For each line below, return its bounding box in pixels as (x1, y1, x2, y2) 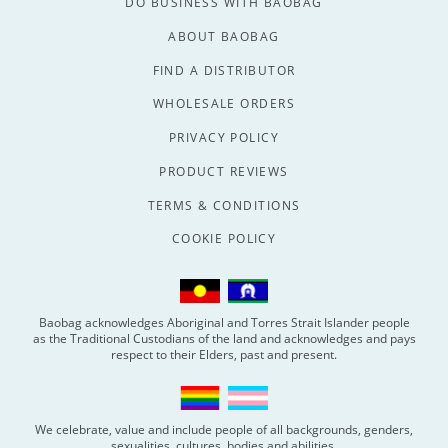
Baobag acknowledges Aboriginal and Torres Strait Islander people (38, 313, 410, 331)
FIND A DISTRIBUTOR (152, 61, 296, 79)
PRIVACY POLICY (168, 129, 280, 147)
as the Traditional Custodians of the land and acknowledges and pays (32, 329, 416, 347)
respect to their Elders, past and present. (111, 345, 337, 363)
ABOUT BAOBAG (168, 27, 280, 45)
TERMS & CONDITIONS (147, 196, 301, 214)
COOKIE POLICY (171, 230, 277, 248)
